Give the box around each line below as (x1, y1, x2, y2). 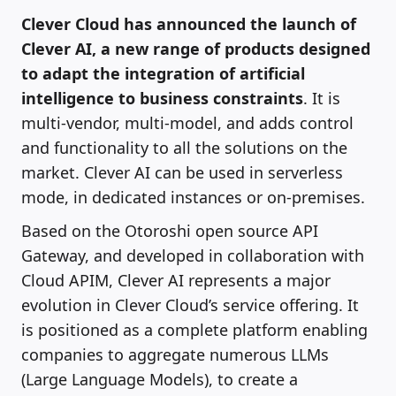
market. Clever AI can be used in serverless (21, 161, 343, 183)
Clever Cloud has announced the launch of (21, 12, 356, 34)
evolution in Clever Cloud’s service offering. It (21, 293, 359, 316)
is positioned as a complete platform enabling (21, 318, 368, 340)
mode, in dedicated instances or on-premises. (21, 186, 365, 208)
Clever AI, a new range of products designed (21, 37, 370, 59)
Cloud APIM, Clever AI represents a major (21, 269, 331, 291)
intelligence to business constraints (21, 87, 303, 109)
